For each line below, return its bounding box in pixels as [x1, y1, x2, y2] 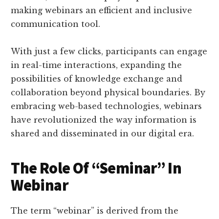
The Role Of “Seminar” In [11, 158, 182, 178]
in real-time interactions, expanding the [11, 60, 182, 70]
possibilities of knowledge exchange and [11, 73, 183, 84]
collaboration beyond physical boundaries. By [11, 87, 206, 97]
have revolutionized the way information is [11, 114, 197, 125]
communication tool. [11, 19, 101, 29]
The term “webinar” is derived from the [11, 205, 179, 216]
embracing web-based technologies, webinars [11, 101, 202, 111]
